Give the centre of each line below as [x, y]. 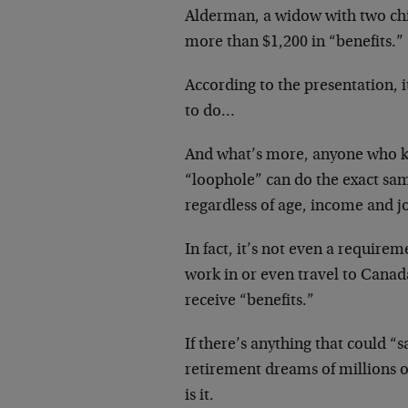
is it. [199, 396]
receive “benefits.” [250, 301]
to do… [210, 112]
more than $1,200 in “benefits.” [294, 43]
